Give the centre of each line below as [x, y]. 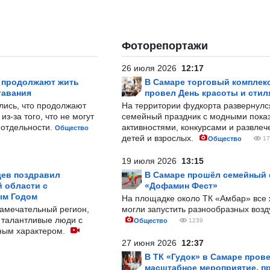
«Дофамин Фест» [181, 186]
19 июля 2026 [152, 161]
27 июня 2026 [152, 243]
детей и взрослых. [159, 138]
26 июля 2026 [152, 68]
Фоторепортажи [165, 46]
